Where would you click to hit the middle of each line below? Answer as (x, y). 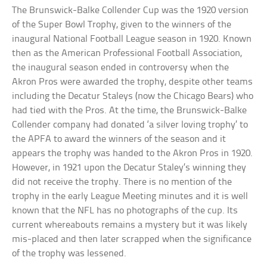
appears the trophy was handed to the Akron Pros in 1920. (133, 153)
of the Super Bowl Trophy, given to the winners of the (122, 24)
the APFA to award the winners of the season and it (119, 139)
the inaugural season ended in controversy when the (121, 67)
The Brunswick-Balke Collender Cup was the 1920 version (131, 10)
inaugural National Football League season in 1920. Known (132, 39)
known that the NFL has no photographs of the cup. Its (125, 210)
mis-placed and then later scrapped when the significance (132, 239)
